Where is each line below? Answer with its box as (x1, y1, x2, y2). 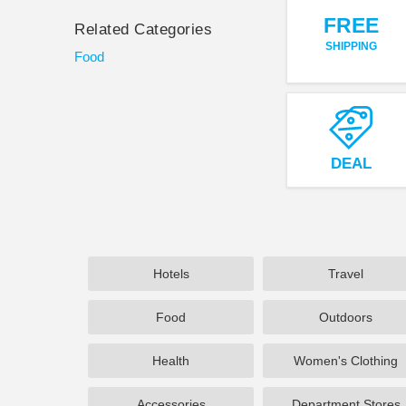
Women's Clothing (294, 353, 399, 368)
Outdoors (319, 310, 373, 324)
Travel (328, 266, 364, 281)
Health (152, 353, 190, 368)
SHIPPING (324, 39, 377, 53)
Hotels (152, 266, 189, 281)
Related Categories (74, 21, 213, 38)
